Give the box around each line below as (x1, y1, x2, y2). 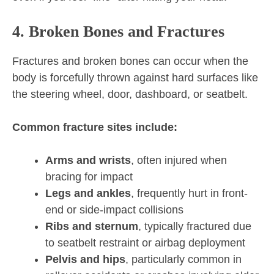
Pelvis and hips (45, 253, 125, 266)
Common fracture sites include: (12, 121, 177, 134)
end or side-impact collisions (45, 204, 183, 217)
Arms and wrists (45, 154, 131, 167)
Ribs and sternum (45, 220, 138, 233)
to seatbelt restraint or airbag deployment (45, 237, 245, 250)
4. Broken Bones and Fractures (12, 23, 224, 41)
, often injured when (131, 154, 227, 167)
